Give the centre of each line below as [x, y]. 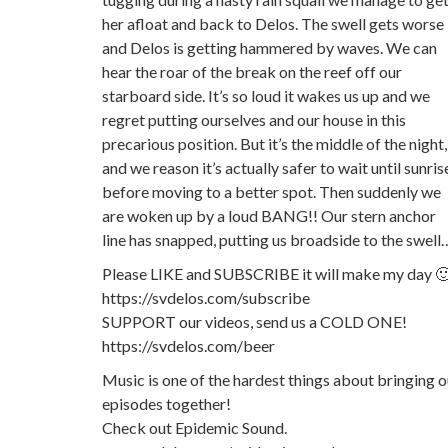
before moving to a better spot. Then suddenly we [271, 191]
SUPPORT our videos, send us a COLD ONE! [254, 321]
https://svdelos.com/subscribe [206, 297]
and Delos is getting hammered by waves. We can [269, 47]
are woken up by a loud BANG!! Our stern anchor [269, 215]
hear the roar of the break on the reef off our [252, 71]
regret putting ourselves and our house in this [254, 119]
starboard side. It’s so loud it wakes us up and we [266, 95]
